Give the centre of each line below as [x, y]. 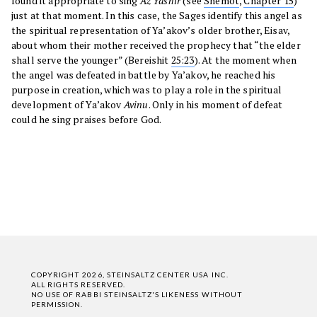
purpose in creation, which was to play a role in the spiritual [146, 90]
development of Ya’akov [68, 105]
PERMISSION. [57, 305]
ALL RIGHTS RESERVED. [78, 285]
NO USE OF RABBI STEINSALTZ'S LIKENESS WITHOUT [137, 295]
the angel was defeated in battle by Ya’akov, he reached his [144, 75]
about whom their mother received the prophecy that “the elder [156, 45]
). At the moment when [245, 60]
